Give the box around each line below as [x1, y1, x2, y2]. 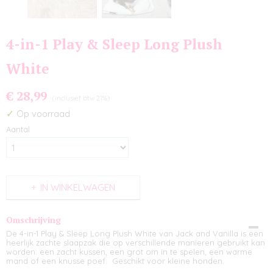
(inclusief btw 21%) [52, 94, 110, 102]
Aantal [6, 124, 30, 134]
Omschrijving [6, 214, 61, 225]
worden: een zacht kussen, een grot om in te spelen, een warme [6, 247, 252, 257]
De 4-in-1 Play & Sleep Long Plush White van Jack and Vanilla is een [6, 229, 263, 238]
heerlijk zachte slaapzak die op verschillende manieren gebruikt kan [6, 238, 265, 247]
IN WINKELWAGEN [40, 182, 115, 193]
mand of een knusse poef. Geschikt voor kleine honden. [6, 256, 227, 266]
